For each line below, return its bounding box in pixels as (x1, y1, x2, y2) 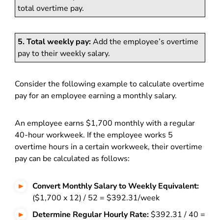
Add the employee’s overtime (91, 36, 198, 47)
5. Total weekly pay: (18, 36, 91, 47)
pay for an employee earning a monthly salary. (15, 90, 179, 101)
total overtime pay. (18, 3, 84, 14)
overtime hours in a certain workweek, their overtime (15, 141, 202, 152)
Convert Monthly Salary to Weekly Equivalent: (32, 181, 199, 192)
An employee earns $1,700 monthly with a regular (15, 118, 195, 129)
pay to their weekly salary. (18, 48, 112, 59)
